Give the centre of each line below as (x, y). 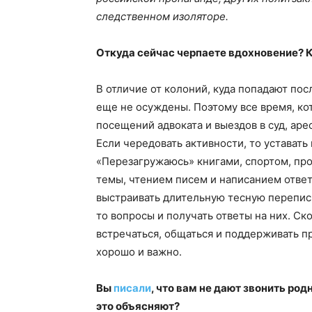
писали (132, 288)
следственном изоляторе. (162, 17)
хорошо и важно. (139, 252)
